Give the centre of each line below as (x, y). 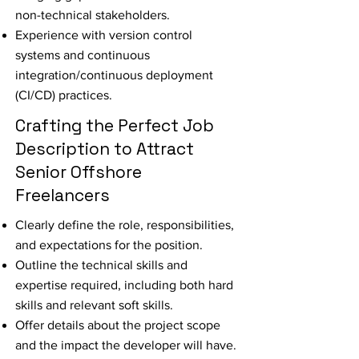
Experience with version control (104, 35)
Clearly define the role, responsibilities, (125, 225)
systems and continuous (83, 55)
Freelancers (63, 195)
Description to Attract (105, 149)
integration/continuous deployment (114, 75)
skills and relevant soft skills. (94, 305)
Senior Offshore (79, 172)
